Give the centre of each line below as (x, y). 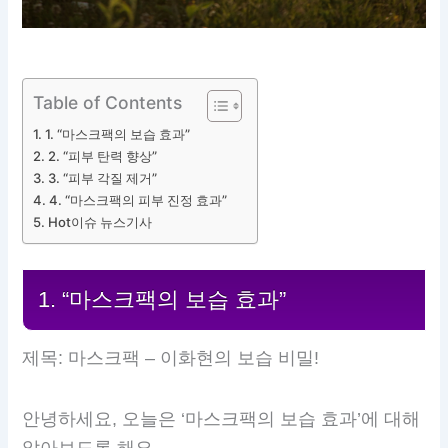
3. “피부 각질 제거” (103, 177)
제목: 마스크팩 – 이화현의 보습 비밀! (171, 358)
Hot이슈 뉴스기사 (100, 221)
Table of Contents (108, 102)
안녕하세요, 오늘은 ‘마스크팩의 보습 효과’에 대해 (221, 418)
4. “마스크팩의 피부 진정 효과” (138, 199)
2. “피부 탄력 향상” (103, 155)
